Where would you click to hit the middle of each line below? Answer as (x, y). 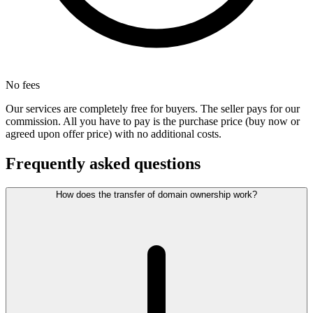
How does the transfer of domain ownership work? (156, 195)
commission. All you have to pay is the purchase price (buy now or (153, 122)
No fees (23, 85)
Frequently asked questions (103, 164)
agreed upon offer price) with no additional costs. (114, 134)
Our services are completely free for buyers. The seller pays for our (153, 109)
